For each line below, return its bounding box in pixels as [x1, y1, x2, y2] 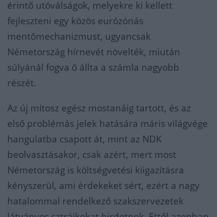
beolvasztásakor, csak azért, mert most [7, 148, 176, 161]
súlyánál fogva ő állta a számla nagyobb [7, 61, 179, 74]
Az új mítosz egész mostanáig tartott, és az [7, 102, 191, 115]
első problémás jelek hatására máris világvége [7, 117, 208, 130]
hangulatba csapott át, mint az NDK [7, 133, 162, 146]
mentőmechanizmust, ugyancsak [7, 30, 151, 43]
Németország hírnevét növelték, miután [7, 46, 180, 59]
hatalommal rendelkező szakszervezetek [7, 195, 184, 208]
